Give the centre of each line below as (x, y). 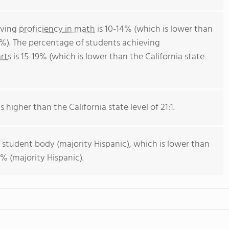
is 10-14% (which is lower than (154, 29)
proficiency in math (57, 29)
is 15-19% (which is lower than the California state (108, 57)
